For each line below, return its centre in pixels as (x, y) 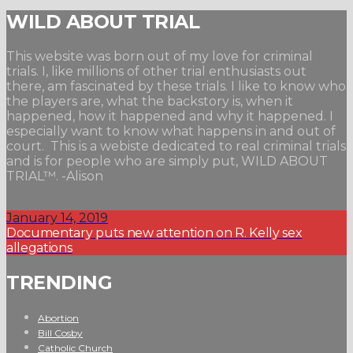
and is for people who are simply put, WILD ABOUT (167, 162)
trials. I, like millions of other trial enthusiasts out (156, 72)
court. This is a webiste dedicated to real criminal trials (176, 147)
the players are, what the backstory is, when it (150, 102)
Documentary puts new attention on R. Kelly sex (154, 233)
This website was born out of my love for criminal (160, 57)
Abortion (58, 318)
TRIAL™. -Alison (55, 176)
